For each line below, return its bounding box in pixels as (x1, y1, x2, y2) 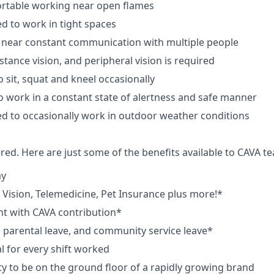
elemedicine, (40, 187, 98, 201)
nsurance (122, 187, 165, 201)
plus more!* (165, 187, 223, 201)
